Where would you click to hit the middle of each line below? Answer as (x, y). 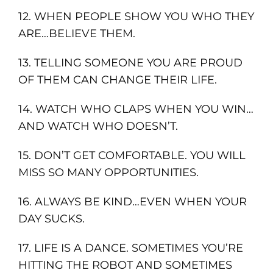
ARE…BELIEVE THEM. (76, 34)
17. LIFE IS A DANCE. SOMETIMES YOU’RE (130, 248)
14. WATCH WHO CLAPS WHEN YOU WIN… (136, 109)
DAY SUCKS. (51, 219)
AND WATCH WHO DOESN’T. (98, 126)
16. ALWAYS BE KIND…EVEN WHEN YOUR (132, 202)
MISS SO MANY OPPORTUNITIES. (108, 173)
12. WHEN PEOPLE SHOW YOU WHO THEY (136, 17)
